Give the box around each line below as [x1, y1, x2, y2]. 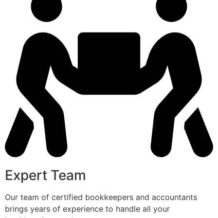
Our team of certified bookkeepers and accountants [5, 192, 197, 202]
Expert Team [5, 166, 86, 183]
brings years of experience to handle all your [5, 203, 170, 214]
